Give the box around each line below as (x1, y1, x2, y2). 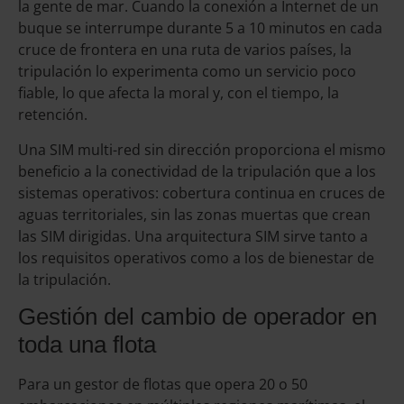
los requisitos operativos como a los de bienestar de (18, 247, 374, 268)
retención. (18, 105, 87, 125)
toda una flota (18, 330, 156, 358)
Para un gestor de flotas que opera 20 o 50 (18, 373, 308, 394)
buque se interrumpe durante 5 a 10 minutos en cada (18, 18, 382, 39)
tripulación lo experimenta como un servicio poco (18, 61, 356, 82)
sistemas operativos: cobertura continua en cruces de (18, 182, 385, 203)
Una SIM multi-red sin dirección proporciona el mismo (18, 139, 386, 160)
